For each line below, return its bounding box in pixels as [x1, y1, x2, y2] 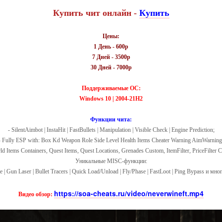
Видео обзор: [18, 191, 54, 198]
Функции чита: [90, 116, 132, 123]
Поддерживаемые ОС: [81, 85, 141, 92]
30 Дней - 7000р [90, 64, 132, 71]
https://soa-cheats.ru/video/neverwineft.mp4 [54, 188, 204, 198]
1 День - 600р [94, 43, 128, 50]
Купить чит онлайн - [53, 8, 139, 18]
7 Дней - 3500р [92, 54, 130, 60]
